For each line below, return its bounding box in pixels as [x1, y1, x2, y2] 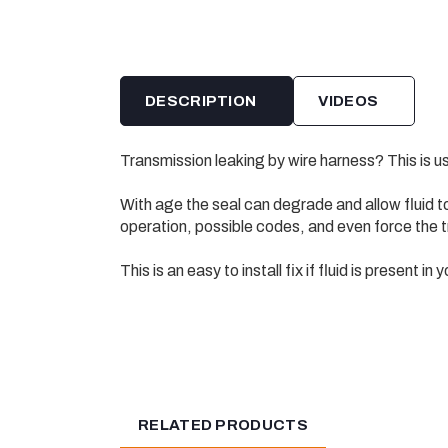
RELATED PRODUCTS [138, 417, 308, 434]
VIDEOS [318, 93, 379, 110]
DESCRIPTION [145, 93, 257, 110]
